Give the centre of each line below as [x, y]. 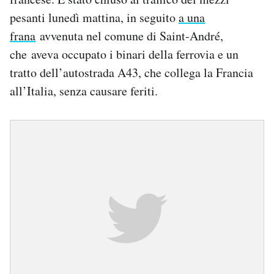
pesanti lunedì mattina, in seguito [94, 17]
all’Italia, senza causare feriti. [84, 91]
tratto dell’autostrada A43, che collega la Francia [131, 72]
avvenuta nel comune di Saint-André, [129, 36]
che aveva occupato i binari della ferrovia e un [124, 54]
